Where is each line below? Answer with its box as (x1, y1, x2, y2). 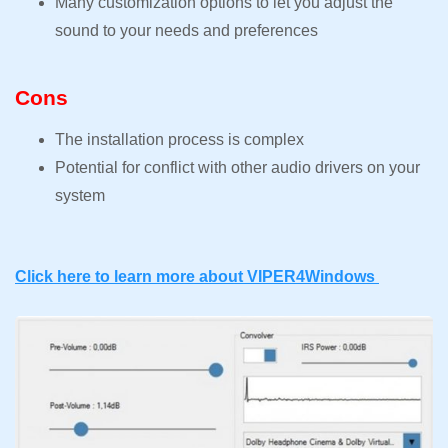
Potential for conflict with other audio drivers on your (55, 159, 420, 177)
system (55, 187, 105, 205)
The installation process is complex (55, 131, 304, 149)
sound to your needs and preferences (55, 22, 322, 40)
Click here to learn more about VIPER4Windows (15, 268, 379, 286)
